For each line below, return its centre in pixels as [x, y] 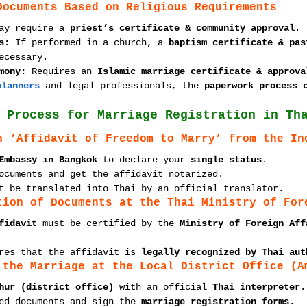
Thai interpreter [256, 287]
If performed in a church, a [89, 42]
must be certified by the [108, 223]
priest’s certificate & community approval [182, 28]
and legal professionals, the [122, 86]
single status [226, 160]
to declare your [144, 160]
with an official [163, 287]
